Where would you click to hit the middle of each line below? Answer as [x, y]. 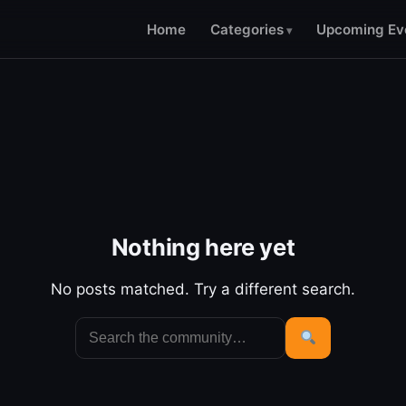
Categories [246, 29]
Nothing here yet [203, 246]
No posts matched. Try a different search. [203, 289]
